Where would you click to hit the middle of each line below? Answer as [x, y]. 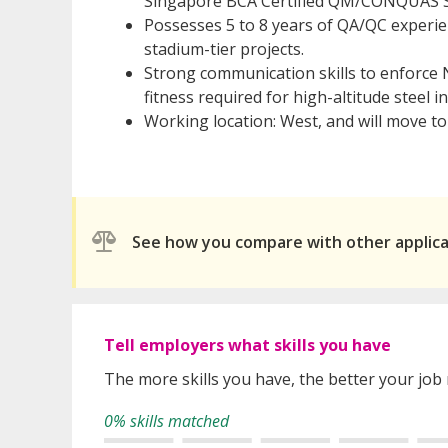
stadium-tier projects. [224, 48]
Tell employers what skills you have [247, 344]
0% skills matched [166, 420]
